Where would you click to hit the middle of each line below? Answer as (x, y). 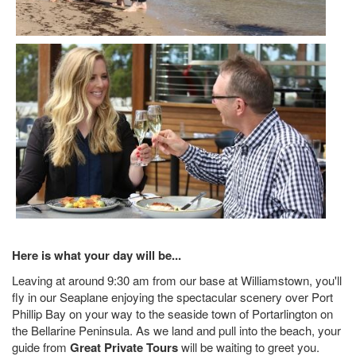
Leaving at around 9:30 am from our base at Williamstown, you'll (177, 281)
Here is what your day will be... (97, 255)
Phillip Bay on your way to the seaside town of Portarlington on (172, 314)
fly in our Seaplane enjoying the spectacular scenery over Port (172, 297)
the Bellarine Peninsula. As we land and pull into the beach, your (176, 331)
